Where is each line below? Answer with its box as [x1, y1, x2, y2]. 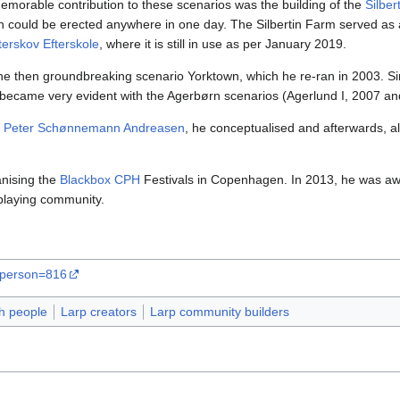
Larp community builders [149, 304, 289, 320]
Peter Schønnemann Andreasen [4, 121, 185, 136]
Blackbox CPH [60, 172, 140, 187]
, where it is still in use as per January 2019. [99, 37, 346, 52]
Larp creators [60, 304, 137, 320]
